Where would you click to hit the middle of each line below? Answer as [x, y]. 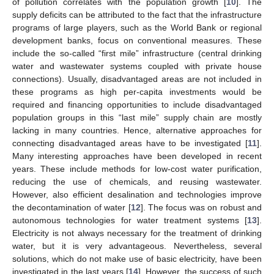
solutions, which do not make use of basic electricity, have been [137, 259]
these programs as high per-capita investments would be [137, 92]
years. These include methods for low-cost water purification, [137, 169]
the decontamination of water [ [72, 208]
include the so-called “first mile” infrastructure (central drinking [137, 54]
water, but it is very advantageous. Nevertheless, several [137, 246]
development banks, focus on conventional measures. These [137, 41]
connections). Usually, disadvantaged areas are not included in [137, 79]
